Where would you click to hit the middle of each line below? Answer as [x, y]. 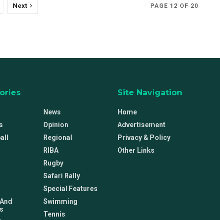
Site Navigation [150, 93]
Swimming [60, 202]
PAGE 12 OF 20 [174, 6]
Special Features [70, 189]
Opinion [55, 125]
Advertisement [141, 125]
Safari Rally [61, 176]
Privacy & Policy [144, 138]
